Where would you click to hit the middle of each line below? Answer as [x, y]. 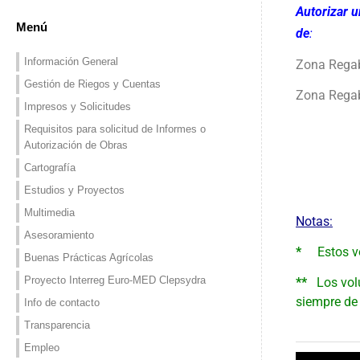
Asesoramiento [59, 235]
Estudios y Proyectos [74, 190]
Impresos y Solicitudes [78, 106]
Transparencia [57, 325]
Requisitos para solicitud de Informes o [115, 129]
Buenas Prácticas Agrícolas [89, 257]
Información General [71, 61]
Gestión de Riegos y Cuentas [92, 84]
